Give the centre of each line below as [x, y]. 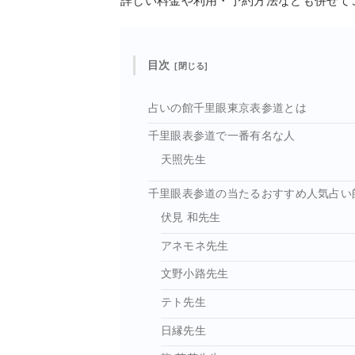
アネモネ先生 [195, 246]
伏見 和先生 [191, 217]
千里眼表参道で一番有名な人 [221, 136]
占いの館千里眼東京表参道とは [227, 108]
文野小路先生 [195, 274]
